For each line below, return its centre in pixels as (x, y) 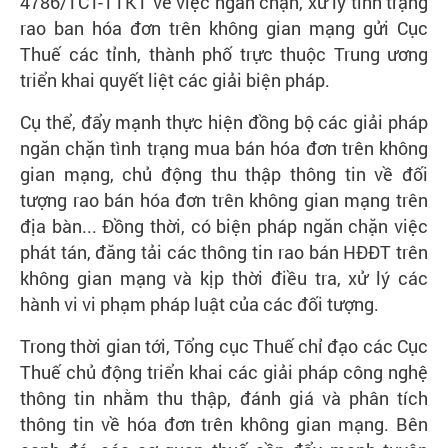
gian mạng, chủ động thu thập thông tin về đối (224, 173)
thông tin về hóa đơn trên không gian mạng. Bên (224, 423)
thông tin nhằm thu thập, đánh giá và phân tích (224, 397)
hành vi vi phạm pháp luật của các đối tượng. (199, 303)
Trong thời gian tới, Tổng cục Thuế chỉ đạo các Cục (224, 345)
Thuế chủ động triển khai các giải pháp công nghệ (224, 371)
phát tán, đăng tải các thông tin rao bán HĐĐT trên (224, 251)
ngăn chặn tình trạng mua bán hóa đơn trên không (224, 147)
